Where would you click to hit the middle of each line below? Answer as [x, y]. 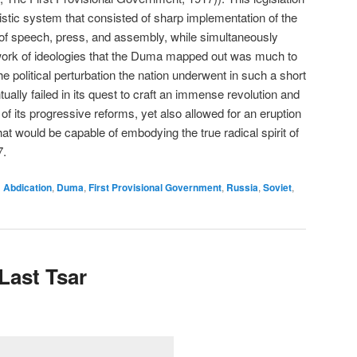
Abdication [27, 188]
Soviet [277, 188]
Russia [242, 188]
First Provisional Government [155, 188]
